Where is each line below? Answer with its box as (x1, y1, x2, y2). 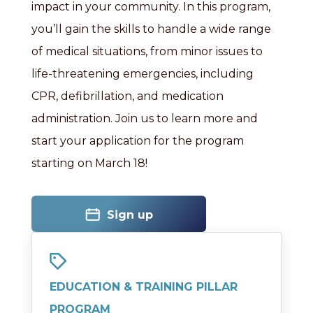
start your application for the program (31, 134, 244, 147)
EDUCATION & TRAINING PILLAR (50, 280, 238, 293)
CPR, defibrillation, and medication (31, 89, 224, 103)
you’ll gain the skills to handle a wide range (31, 22, 271, 36)
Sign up (106, 208, 153, 221)
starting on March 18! (31, 156, 147, 170)
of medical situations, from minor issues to (31, 45, 263, 58)
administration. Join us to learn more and (31, 112, 258, 125)
